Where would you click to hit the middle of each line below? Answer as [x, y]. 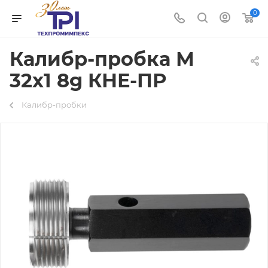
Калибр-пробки [54, 105]
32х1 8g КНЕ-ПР [88, 80]
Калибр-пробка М [102, 59]
